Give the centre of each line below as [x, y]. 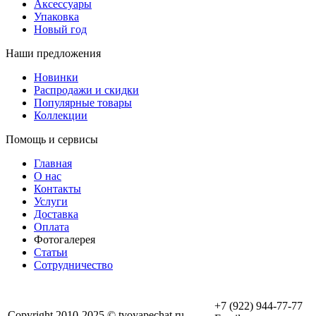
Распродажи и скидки [86, 90]
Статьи [51, 252]
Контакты [57, 188]
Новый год [60, 29]
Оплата [51, 226]
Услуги [51, 201]
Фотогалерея [65, 239]
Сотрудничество [73, 265]
